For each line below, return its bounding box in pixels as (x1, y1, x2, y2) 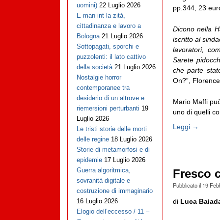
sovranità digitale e (76, 177, 130, 185)
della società (76, 63, 112, 71)
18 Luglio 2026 (110, 136, 152, 143)
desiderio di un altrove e (76, 94, 144, 102)
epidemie (76, 156, 102, 164)
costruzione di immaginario (76, 187, 153, 195)
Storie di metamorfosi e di (76, 146, 150, 154)
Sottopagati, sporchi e (76, 43, 139, 51)
